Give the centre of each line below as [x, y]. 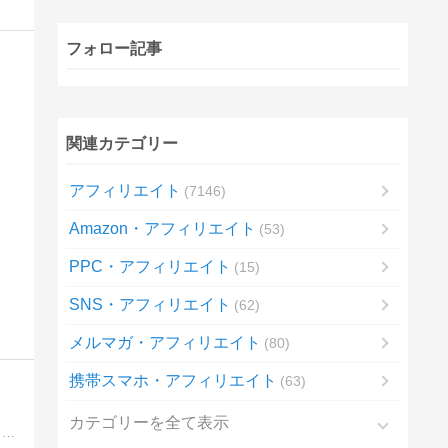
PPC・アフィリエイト [149, 266]
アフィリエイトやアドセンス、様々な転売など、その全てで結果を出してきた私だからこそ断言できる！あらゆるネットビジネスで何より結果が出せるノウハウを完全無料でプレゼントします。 [9, 433]
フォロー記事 [113, 48]
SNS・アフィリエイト [149, 304]
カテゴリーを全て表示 [148, 423]
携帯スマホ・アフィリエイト [172, 380]
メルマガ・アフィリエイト [164, 342]
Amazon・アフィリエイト [162, 228]
